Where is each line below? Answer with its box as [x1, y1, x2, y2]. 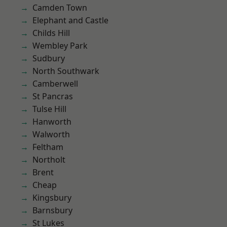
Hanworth [32, 116, 71, 127]
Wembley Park [32, 40, 88, 51]
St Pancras [32, 91, 73, 102]
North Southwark [32, 65, 99, 77]
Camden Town [32, 2, 87, 13]
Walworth [32, 129, 70, 140]
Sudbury [32, 53, 65, 64]
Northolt [32, 154, 65, 165]
